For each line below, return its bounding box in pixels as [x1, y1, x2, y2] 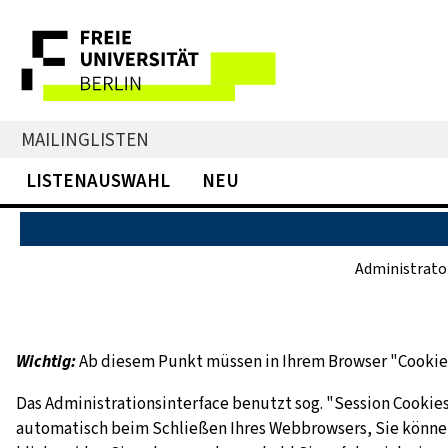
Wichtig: [16, 350, 76, 374]
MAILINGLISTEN [21, 127, 149, 153]
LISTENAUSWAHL [26, 168, 170, 193]
